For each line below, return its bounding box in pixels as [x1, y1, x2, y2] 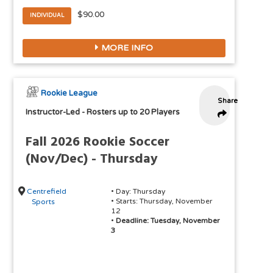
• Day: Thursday [110, 187, 165, 196]
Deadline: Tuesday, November [115, 216, 220, 225]
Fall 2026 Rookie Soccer [26, 132, 170, 154]
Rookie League [41, 88, 98, 99]
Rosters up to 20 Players [87, 107, 180, 118]
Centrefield [27, 187, 67, 196]
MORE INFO [99, 43, 154, 54]
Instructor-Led [26, 107, 80, 118]
